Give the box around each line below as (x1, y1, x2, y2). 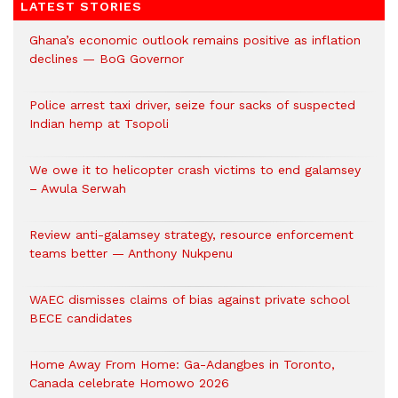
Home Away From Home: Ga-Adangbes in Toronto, (29, 357, 335, 371)
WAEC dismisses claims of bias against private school (29, 292, 350, 306)
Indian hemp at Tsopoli (29, 116, 169, 131)
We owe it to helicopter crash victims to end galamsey (29, 163, 361, 177)
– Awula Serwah (29, 181, 126, 195)
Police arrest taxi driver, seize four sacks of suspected (29, 98, 355, 112)
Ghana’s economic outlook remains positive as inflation (29, 33, 361, 47)
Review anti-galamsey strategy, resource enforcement (29, 227, 354, 242)
